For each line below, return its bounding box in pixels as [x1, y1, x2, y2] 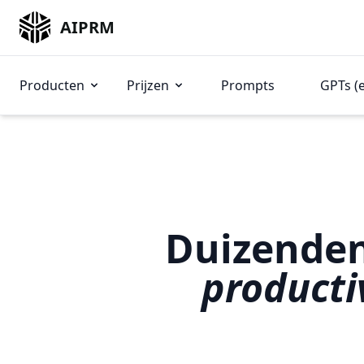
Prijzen [127, 76, 169, 94]
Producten [19, 76, 84, 94]
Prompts [221, 76, 275, 94]
